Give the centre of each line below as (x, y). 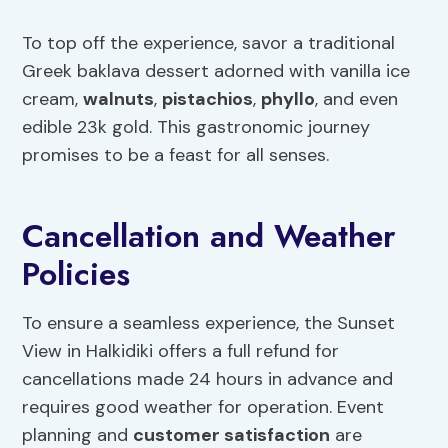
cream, (53, 99)
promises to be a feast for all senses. (176, 155)
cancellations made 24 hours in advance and (208, 379)
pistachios (208, 99)
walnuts (119, 99)
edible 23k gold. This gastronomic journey (196, 127)
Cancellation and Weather (209, 236)
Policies (76, 274)
